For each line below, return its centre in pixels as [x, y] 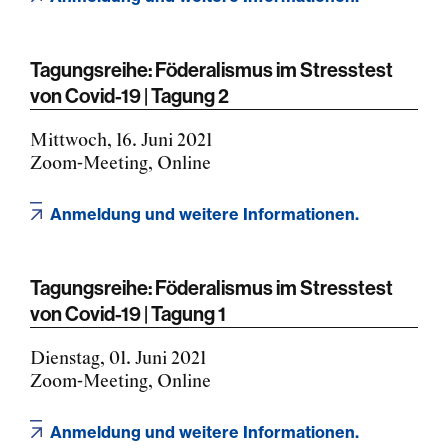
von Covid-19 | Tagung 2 [129, 95]
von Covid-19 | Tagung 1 [128, 313]
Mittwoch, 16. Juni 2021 [121, 140]
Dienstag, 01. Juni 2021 [118, 358]
